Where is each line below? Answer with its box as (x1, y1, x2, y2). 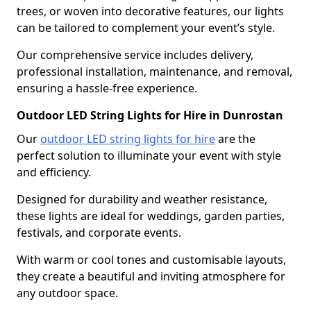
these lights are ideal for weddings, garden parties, (17, 208, 285, 224)
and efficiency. (17, 164, 91, 180)
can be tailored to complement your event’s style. (17, 19, 275, 35)
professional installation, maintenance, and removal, (17, 63, 292, 79)
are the (215, 131, 255, 146)
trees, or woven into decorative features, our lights (17, 3, 284, 19)
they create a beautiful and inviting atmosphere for (17, 268, 285, 284)
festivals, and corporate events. (17, 224, 181, 240)
